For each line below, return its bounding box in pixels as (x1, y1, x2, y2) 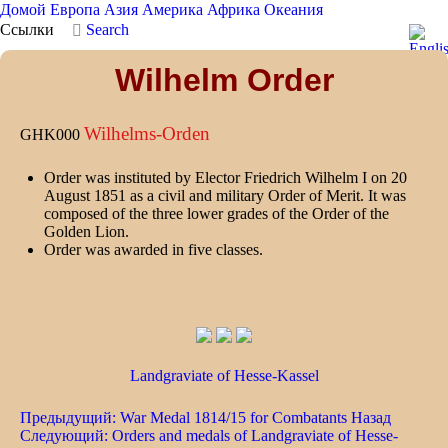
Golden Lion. (44, 223, 129, 240)
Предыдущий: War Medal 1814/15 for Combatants (20, 409, 351, 427)
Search (86, 21, 129, 39)
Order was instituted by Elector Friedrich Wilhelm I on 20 (44, 169, 407, 186)
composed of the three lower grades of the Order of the (44, 205, 389, 222)
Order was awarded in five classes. (44, 241, 263, 258)
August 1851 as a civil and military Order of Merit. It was (44, 187, 406, 204)
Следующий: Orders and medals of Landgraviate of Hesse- (20, 427, 398, 445)
